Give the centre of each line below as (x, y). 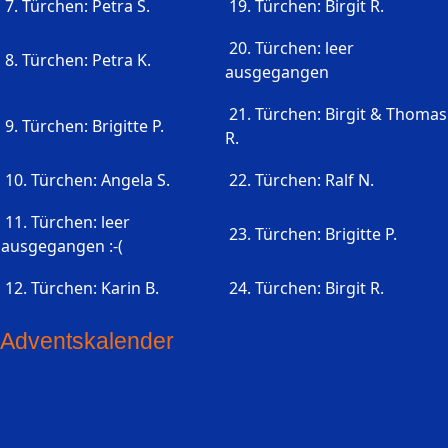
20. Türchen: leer (289, 48)
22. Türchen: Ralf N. (299, 180)
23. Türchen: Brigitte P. (311, 234)
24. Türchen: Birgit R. (304, 288)
